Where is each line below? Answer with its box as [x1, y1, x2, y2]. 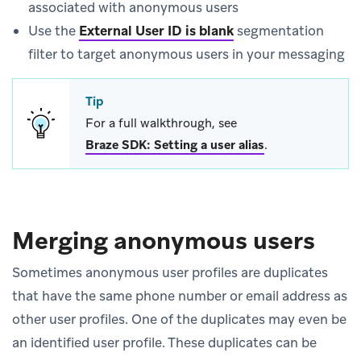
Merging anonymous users [12, 224, 315, 256]
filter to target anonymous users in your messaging [28, 44, 345, 63]
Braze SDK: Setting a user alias [85, 136, 264, 153]
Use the [28, 21, 79, 39]
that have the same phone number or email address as [12, 286, 347, 305]
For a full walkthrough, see [85, 114, 237, 131]
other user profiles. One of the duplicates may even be [12, 309, 346, 328]
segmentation [234, 21, 324, 39]
